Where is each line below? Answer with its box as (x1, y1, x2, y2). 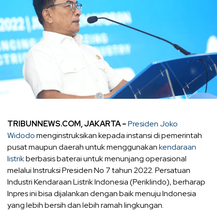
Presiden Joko (128, 118, 178, 129)
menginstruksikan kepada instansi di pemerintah (35, 130, 202, 140)
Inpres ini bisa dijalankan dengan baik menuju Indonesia (7, 188, 196, 199)
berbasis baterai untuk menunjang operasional (24, 153, 186, 164)
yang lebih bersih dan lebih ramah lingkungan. (7, 200, 164, 210)
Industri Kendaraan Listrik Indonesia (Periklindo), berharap (7, 176, 205, 187)
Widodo (7, 130, 35, 140)
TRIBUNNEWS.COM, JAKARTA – (7, 118, 126, 129)
